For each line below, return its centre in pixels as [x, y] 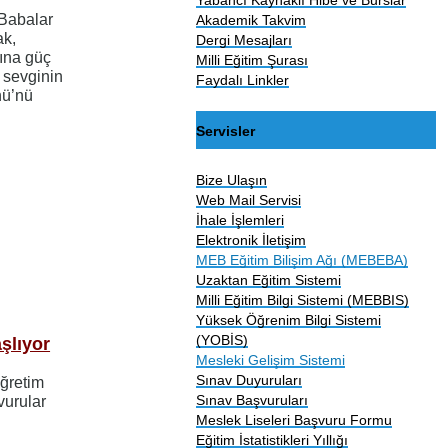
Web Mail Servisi [249, 199]
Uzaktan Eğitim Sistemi [269, 279]
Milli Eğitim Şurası [252, 59]
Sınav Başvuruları [252, 399]
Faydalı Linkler [243, 79]
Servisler [226, 130]
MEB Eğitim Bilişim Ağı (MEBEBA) [302, 259]
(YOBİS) [222, 339]
